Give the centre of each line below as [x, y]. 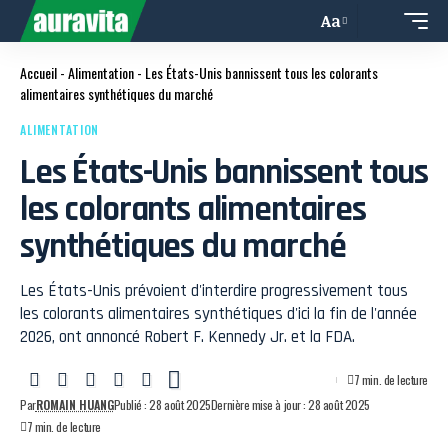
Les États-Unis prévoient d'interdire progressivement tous [214, 291]
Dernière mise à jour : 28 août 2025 [290, 404]
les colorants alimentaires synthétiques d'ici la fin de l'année [218, 314]
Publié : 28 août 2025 [162, 404]
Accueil [38, 72]
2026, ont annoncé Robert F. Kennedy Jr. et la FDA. [187, 337]
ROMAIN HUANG [74, 404]
